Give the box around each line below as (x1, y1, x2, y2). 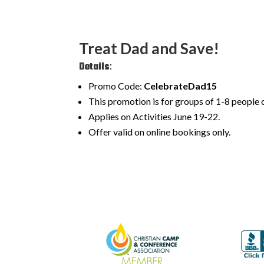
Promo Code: (88, 80, 143, 91)
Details (79, 59, 110, 75)
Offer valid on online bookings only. (88, 126, 231, 137)
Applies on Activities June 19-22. (88, 110, 220, 122)
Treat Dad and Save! (79, 38, 220, 58)
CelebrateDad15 (142, 80, 217, 91)
